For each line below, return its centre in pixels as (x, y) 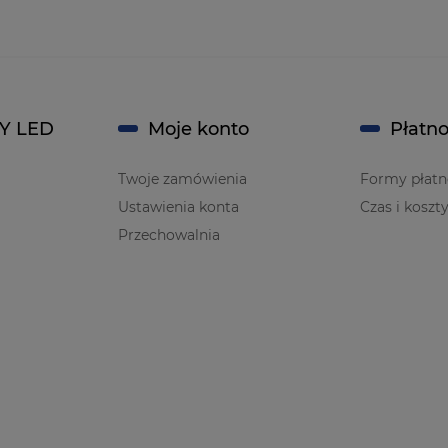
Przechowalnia (169, 234)
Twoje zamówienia (182, 178)
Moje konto (198, 128)
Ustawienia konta (178, 206)
